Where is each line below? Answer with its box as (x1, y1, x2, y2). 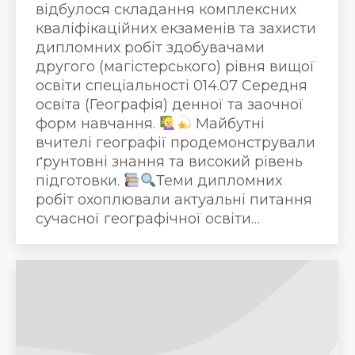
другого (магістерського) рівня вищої (36, 57, 315, 75)
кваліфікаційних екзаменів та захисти (36, 19, 316, 37)
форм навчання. (36, 114, 159, 132)
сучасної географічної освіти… (36, 209, 260, 227)
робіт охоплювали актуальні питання (36, 190, 312, 208)
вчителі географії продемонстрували (36, 133, 315, 151)
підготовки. (36, 171, 124, 189)
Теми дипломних (156, 171, 282, 189)
